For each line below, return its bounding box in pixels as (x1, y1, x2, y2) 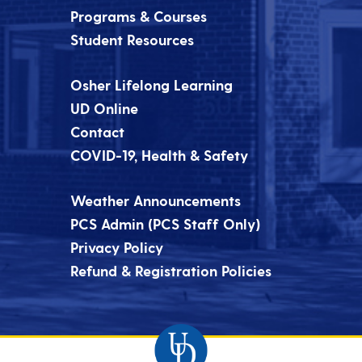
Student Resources (70, 30, 195, 48)
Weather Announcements (70, 191, 242, 208)
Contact (70, 122, 125, 140)
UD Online (70, 99, 139, 116)
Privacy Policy (70, 238, 164, 255)
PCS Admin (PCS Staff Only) (70, 214, 261, 232)
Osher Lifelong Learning (70, 75, 234, 93)
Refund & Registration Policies (70, 261, 272, 279)
